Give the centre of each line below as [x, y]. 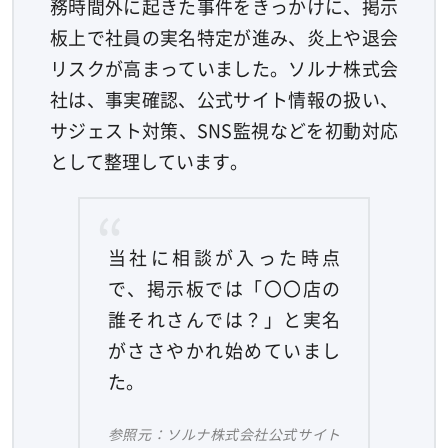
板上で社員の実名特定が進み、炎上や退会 [224, 37]
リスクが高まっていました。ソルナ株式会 [224, 68]
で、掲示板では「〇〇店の [224, 288]
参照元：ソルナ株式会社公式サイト [224, 434]
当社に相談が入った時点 [224, 257]
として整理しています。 [148, 161]
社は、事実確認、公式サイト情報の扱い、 [224, 99]
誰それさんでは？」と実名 [224, 319]
